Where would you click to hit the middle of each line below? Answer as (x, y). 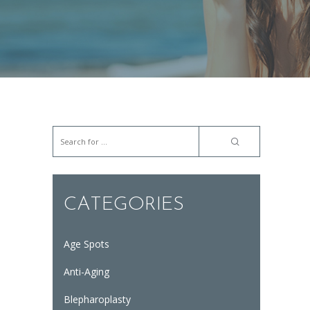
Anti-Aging (86, 272)
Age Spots (86, 244)
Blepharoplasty (97, 300)
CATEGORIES (124, 204)
